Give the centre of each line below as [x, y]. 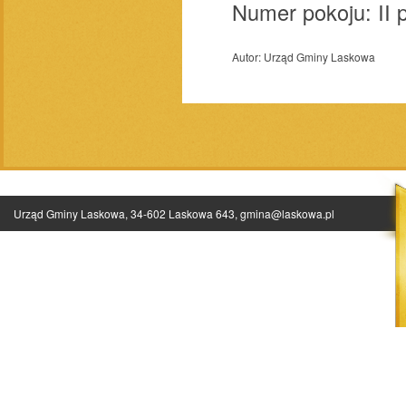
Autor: [248, 56]
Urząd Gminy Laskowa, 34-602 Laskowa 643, [127, 213]
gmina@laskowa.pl [287, 213]
